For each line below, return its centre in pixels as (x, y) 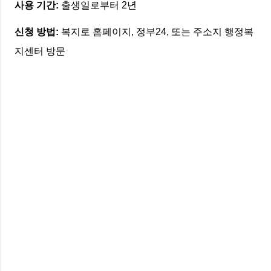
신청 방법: (37, 31)
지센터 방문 (40, 51)
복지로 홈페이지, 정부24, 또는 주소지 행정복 (156, 31)
